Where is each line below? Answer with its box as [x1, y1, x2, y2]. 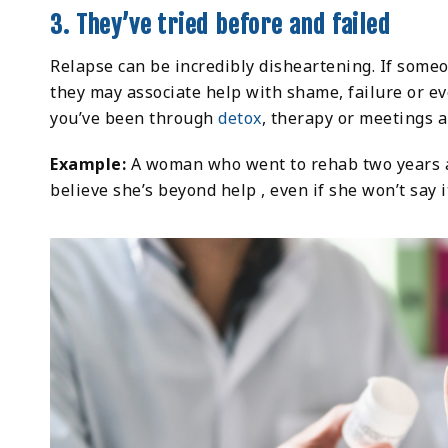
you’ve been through [50, 107, 219, 130]
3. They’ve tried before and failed [50, 10, 391, 41]
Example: [50, 153, 131, 176]
